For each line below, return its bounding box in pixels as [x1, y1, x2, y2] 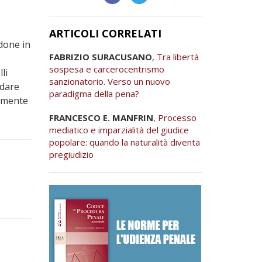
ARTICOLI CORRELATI [49, 26, 161, 40]
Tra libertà [156, 51, 199, 63]
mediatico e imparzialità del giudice [49, 124, 189, 136]
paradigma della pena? [49, 88, 139, 99]
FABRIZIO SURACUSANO [49, 51, 152, 63]
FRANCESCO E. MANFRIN [49, 112, 153, 123]
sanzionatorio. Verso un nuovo [49, 75, 170, 87]
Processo [157, 112, 196, 123]
